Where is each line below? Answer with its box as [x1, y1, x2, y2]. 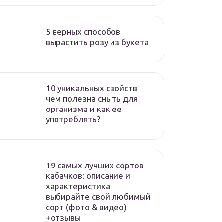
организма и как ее [46, 104, 122, 113]
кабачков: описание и [46, 171, 130, 180]
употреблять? [46, 114, 100, 124]
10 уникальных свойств [46, 83, 137, 93]
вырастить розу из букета [46, 37, 149, 47]
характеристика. [46, 181, 112, 191]
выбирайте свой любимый [46, 192, 151, 201]
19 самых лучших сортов [46, 161, 144, 170]
